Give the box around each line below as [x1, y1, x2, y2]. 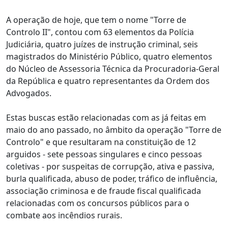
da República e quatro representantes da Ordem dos [6, 75, 210, 87]
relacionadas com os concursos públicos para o [6, 197, 189, 209]
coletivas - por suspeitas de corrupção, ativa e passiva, [6, 161, 214, 172]
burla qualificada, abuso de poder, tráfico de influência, [6, 173, 217, 184]
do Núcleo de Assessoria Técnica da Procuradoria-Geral [6, 63, 219, 74]
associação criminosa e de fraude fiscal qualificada [6, 185, 201, 196]
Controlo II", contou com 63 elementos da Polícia [6, 26, 194, 38]
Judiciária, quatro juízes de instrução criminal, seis [6, 39, 198, 50]
